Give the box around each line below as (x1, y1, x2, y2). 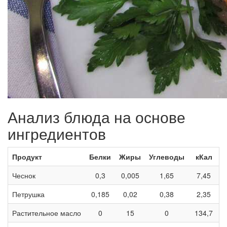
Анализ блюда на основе (8, 106, 185, 128)
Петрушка (12, 189, 45, 200)
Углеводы (149, 152, 184, 162)
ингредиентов (8, 123, 106, 145)
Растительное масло (12, 208, 81, 218)
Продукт (12, 152, 42, 162)
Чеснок (12, 170, 35, 181)
